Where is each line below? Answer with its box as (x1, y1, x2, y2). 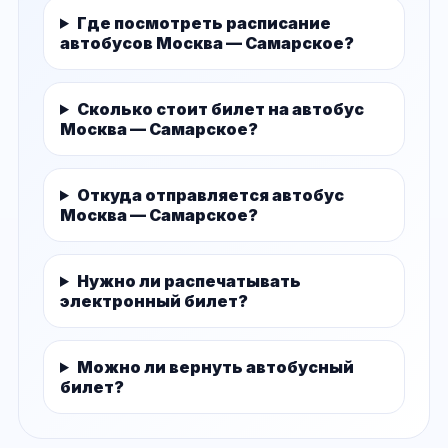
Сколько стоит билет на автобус (76, 98, 364, 119)
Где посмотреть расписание (76, 12, 331, 33)
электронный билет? (60, 290, 248, 311)
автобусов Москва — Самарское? (60, 32, 354, 53)
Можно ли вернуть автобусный (76, 356, 354, 377)
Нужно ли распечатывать (76, 270, 301, 291)
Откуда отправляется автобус (76, 184, 344, 205)
